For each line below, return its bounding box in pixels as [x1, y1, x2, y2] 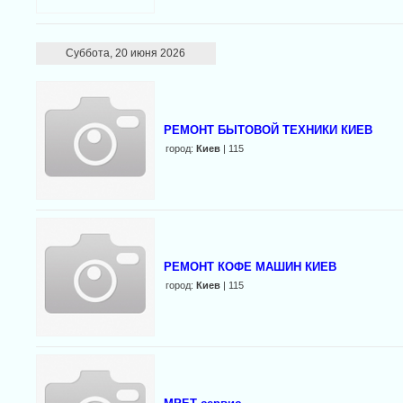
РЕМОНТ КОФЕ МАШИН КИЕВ [164, 260, 336, 273]
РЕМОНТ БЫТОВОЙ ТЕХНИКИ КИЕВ [164, 123, 372, 137]
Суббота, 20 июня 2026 [66, 47, 186, 59]
